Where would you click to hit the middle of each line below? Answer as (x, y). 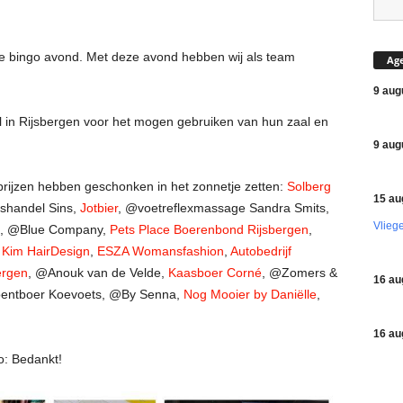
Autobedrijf (260, 251)
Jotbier (99, 208)
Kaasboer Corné (215, 273)
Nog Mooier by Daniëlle (250, 294)
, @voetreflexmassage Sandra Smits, (223, 208)
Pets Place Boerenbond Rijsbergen (209, 229)
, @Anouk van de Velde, (98, 273)
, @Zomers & (299, 273)
